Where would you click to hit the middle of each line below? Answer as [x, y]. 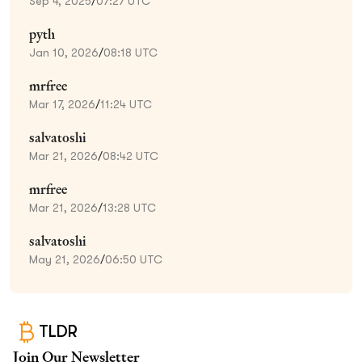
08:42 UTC [130, 156]
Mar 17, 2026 [62, 104]
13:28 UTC [129, 207]
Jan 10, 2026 [64, 52]
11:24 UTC [126, 104]
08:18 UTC [130, 52]
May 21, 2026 [65, 259]
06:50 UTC [134, 259]
